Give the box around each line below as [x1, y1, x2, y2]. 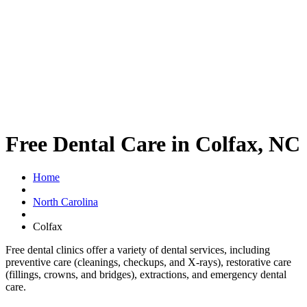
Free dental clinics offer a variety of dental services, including [5, 244, 270, 256]
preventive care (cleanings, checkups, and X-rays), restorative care [5, 256, 291, 269]
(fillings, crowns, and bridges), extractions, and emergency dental [5, 269, 286, 281]
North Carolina [33, 196, 98, 208]
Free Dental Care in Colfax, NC [5, 131, 300, 156]
